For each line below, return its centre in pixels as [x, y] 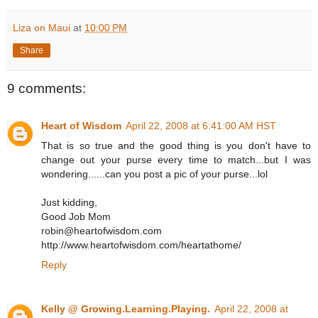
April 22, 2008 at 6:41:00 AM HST [201, 125]
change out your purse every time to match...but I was [176, 159]
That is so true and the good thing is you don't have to [176, 145]
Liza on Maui [42, 28]
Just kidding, [69, 202]
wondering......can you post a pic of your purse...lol [154, 174]
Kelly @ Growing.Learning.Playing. [126, 308]
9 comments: [46, 89]
